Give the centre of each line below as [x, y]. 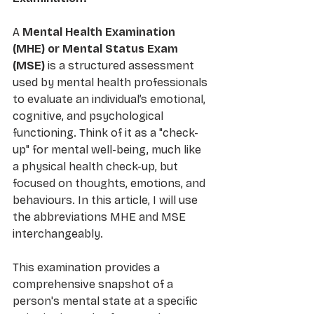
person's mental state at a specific [107, 301]
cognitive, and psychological [89, 116]
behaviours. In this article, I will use [107, 200]
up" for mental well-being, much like [108, 149]
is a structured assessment [121, 65]
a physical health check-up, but [97, 166]
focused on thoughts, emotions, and [110, 183]
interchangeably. [59, 233]
